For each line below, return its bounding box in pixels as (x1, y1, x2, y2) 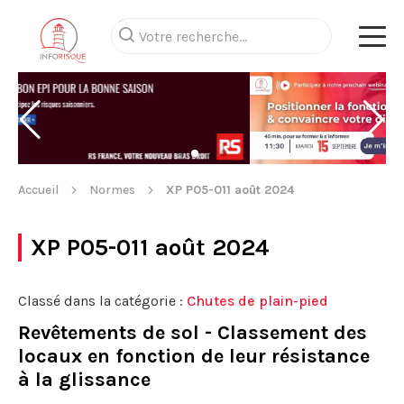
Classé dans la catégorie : (18, 292, 187, 309)
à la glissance (18, 368, 151, 391)
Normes (89, 182, 135, 197)
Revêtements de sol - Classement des (18, 321, 367, 344)
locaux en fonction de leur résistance (18, 344, 370, 368)
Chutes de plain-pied (187, 292, 328, 309)
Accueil (18, 182, 59, 197)
